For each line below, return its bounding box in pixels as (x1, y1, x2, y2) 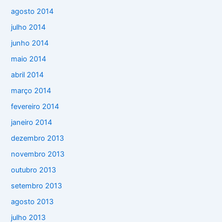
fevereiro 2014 (11, 102, 59, 111)
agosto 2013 (11, 197, 54, 206)
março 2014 (11, 86, 52, 96)
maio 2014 (11, 55, 47, 64)
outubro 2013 (11, 165, 56, 174)
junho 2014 (11, 39, 49, 48)
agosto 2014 (11, 7, 54, 16)
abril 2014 (11, 70, 44, 80)
